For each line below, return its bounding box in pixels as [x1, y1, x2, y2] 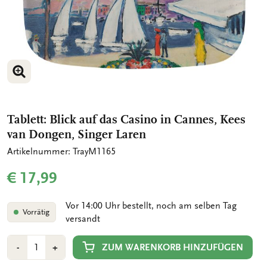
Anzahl [7, 236, 35, 247]
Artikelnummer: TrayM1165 [7, 146, 116, 157]
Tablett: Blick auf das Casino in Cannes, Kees [7, 112, 246, 126]
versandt [65, 213, 100, 225]
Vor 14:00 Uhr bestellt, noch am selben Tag [65, 200, 237, 212]
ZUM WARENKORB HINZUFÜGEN [102, 241, 243, 253]
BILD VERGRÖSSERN [18, 77, 97, 88]
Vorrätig [22, 207, 49, 217]
